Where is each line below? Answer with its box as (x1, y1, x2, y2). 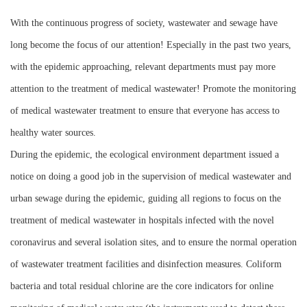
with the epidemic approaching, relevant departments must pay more (10, 62, 275, 73)
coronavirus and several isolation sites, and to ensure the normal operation (10, 237, 297, 248)
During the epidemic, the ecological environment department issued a (10, 149, 279, 160)
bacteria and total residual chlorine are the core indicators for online (10, 281, 273, 292)
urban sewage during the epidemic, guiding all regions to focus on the (10, 193, 281, 204)
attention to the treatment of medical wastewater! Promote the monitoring (10, 84, 296, 95)
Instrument (10, 8, 56, 19)
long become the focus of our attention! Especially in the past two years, (10, 40, 291, 51)
